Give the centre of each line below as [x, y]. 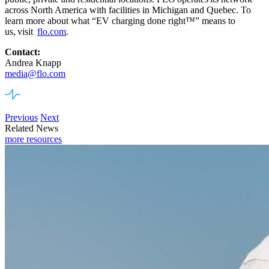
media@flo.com [35, 74]
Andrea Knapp [33, 63]
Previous [21, 118]
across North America [47, 10]
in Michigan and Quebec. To [195, 10]
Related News [32, 128]
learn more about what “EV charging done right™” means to [120, 21]
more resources [33, 139]
